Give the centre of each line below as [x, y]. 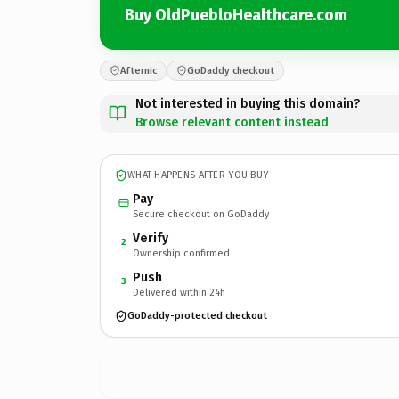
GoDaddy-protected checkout [197, 316]
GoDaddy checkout [231, 70]
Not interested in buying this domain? [248, 103]
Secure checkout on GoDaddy [201, 214]
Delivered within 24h [179, 292]
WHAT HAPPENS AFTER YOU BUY [198, 175]
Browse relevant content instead [232, 122]
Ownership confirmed [181, 253]
